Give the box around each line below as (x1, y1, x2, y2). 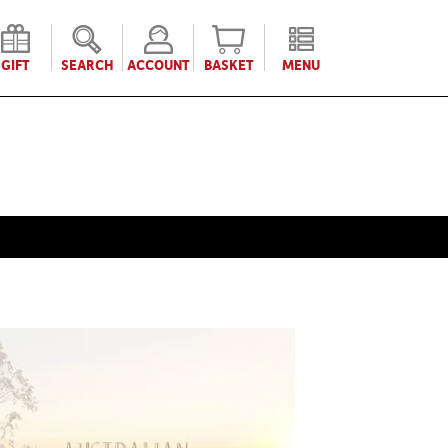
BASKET (204, 55, 254, 74)
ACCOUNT (126, 55, 190, 74)
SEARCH (60, 55, 114, 74)
